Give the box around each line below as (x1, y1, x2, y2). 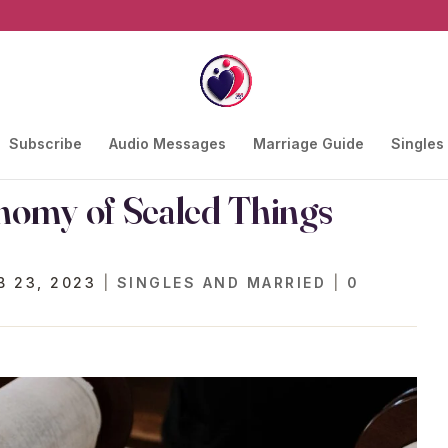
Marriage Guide (252, 135, 364, 152)
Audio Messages (108, 135, 226, 152)
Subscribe (8, 135, 82, 152)
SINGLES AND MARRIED (116, 274, 327, 291)
